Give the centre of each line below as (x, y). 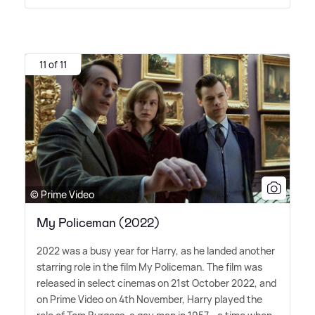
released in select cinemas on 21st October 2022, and (156, 283)
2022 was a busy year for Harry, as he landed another (156, 250)
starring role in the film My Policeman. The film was (149, 266)
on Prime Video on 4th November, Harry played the (149, 299)
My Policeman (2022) (98, 223)
